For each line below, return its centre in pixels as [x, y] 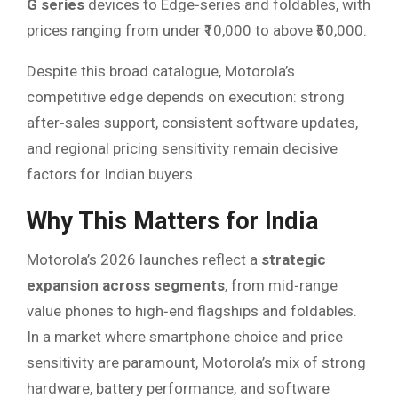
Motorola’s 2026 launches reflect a [144, 260]
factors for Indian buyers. [111, 174]
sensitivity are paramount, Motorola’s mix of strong [196, 363]
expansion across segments [126, 286]
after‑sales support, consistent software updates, [192, 122]
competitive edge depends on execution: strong [186, 96]
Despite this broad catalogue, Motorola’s [161, 71]
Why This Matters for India [172, 221]
